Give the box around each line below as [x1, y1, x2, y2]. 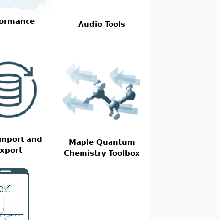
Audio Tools [78, 20, 126, 28]
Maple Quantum [68, 138, 135, 146]
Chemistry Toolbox [63, 149, 140, 157]
